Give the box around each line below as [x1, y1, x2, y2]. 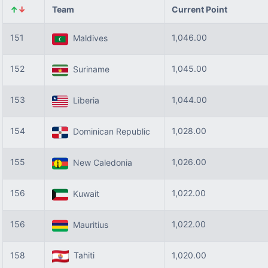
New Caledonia [68, 157, 132, 168]
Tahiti [69, 250, 95, 260]
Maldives [68, 33, 108, 44]
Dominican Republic [68, 126, 150, 137]
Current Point [172, 4, 227, 14]
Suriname [68, 64, 109, 75]
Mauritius [68, 220, 108, 230]
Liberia [68, 95, 99, 106]
